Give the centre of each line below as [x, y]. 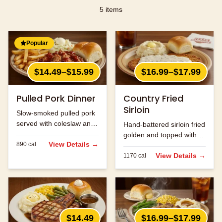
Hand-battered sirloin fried [164, 125]
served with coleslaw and [55, 124]
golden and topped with [160, 135]
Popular [37, 43]
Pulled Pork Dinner [56, 99]
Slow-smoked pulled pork [56, 113]
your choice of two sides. [55, 134]
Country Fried [153, 99]
